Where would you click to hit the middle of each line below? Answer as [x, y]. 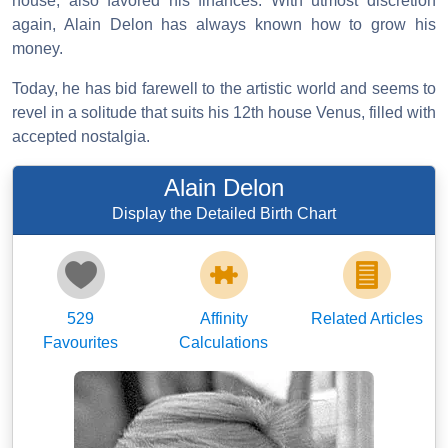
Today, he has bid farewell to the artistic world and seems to [224, 89]
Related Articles [367, 319]
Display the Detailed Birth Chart [224, 214]
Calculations [224, 343]
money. [37, 49]
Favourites [81, 343]
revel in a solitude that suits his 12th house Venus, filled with [224, 113]
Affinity [223, 319]
